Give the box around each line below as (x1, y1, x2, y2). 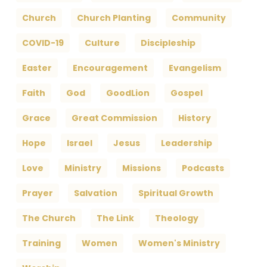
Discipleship (140, 37, 195, 49)
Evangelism (168, 62, 221, 74)
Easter (21, 62, 52, 74)
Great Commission (71, 112, 157, 125)
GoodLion (105, 87, 150, 100)
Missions (122, 162, 161, 175)
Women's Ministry (138, 237, 220, 250)
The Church (21, 212, 76, 225)
